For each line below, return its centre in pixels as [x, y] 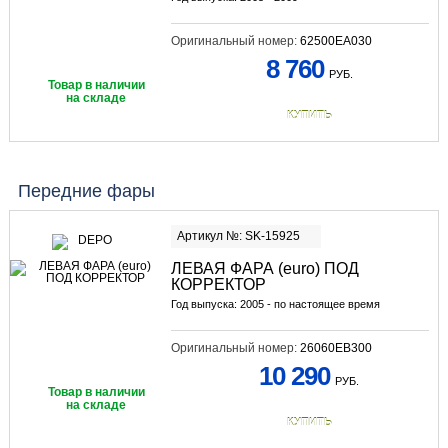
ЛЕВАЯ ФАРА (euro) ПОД [264, 269]
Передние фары [86, 191]
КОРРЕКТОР [218, 285]
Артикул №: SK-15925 [238, 236]
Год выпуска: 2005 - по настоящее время [275, 304]
